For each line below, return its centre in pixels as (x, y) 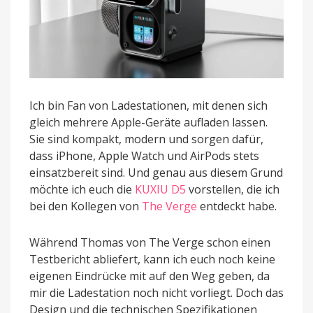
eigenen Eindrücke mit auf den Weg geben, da (150, 276)
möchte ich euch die (82, 189)
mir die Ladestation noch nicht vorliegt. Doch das (156, 292)
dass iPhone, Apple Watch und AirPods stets (144, 155)
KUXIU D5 (160, 189)
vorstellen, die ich (233, 189)
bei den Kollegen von (86, 206)
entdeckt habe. (237, 206)
